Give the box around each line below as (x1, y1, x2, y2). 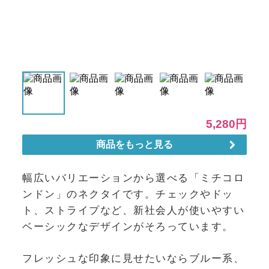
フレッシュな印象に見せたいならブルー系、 (22, 252, 244, 264)
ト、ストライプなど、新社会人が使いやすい (22, 204, 244, 217)
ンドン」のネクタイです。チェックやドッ (22, 188, 234, 201)
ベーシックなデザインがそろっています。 (22, 220, 234, 233)
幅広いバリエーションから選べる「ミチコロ (22, 172, 244, 184)
